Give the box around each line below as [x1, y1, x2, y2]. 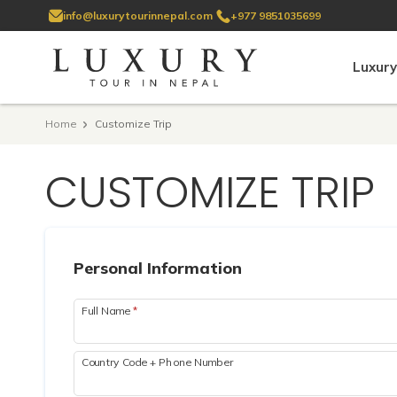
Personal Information [74, 258, 242, 278]
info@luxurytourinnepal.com [63, 9, 213, 22]
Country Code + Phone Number [82, 354, 233, 369]
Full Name [82, 303, 133, 317]
